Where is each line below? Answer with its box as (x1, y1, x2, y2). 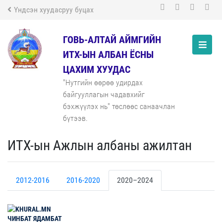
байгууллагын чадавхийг (63, 90, 145, 99)
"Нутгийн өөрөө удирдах (63, 78, 143, 87)
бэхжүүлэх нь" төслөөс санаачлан (63, 102, 175, 111)
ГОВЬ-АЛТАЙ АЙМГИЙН (63, 34, 161, 46)
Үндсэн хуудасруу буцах (14, 5, 94, 14)
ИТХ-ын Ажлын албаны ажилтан (7, 137, 192, 154)
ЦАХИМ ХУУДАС (63, 63, 130, 75)
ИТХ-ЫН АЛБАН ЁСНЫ (63, 49, 154, 60)
